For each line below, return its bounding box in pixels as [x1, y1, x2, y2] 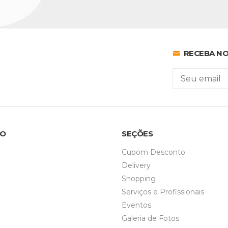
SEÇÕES [122, 129, 153, 139]
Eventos [122, 201, 151, 210]
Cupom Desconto [122, 148, 185, 157]
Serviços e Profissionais [122, 187, 204, 197]
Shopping [122, 174, 156, 184]
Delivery [122, 161, 151, 170]
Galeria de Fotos [122, 214, 179, 223]
